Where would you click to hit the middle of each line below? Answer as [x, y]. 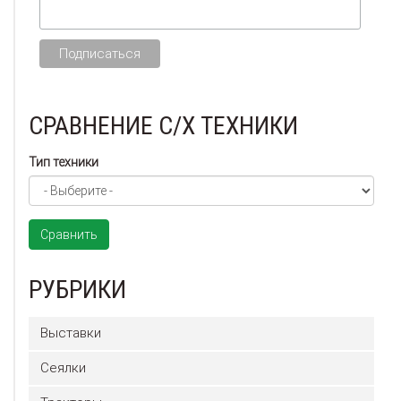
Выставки [71, 333]
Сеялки [63, 368]
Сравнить [69, 235]
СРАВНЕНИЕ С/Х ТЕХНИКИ [163, 126]
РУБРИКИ [77, 290]
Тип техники [64, 162]
